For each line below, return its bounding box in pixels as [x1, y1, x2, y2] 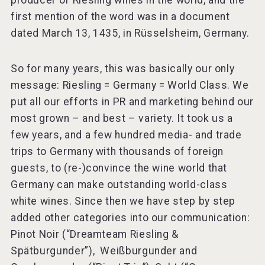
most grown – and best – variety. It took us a [10, 112, 233, 125]
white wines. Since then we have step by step [10, 195, 236, 208]
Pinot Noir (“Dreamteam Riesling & [10, 228, 179, 241]
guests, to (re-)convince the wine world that [10, 162, 228, 174]
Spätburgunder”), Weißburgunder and [10, 245, 198, 257]
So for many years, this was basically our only [10, 63, 235, 75]
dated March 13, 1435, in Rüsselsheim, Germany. [10, 27, 252, 40]
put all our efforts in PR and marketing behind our [10, 96, 254, 108]
